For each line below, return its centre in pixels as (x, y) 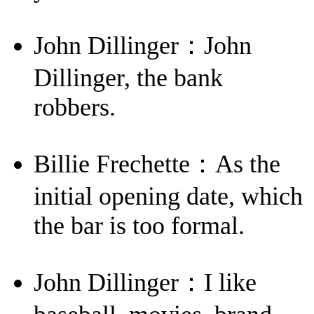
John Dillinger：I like (145, 282)
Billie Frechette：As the (157, 164)
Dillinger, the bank (128, 78)
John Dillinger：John (143, 46)
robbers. (75, 108)
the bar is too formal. (139, 225)
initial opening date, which (168, 196)
